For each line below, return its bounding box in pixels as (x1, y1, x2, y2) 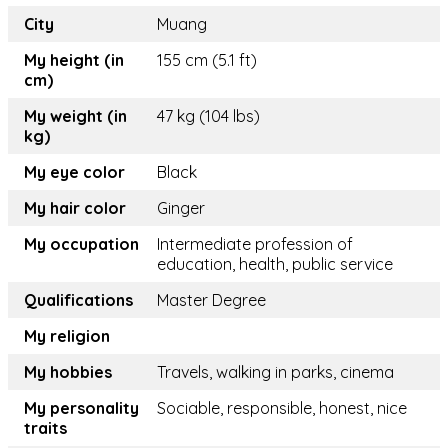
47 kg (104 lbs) (157, 106, 260, 127)
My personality (24, 398, 139, 419)
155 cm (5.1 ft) (157, 50, 257, 71)
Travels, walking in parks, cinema (157, 362, 394, 383)
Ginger (157, 198, 205, 219)
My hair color (24, 198, 126, 219)
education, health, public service (157, 254, 393, 275)
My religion (24, 326, 110, 347)
